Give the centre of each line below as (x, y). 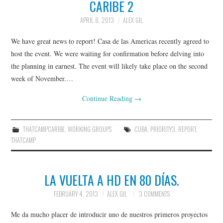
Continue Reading (108, 98)
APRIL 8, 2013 (97, 20)
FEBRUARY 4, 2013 (76, 194)
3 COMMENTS (154, 194)
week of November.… (42, 78)
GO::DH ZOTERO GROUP (62, 55)
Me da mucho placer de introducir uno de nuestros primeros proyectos (110, 214)
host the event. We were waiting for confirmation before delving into (108, 53)
